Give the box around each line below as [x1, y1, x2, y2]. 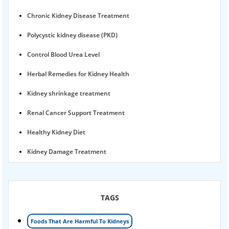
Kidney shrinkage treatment [27, 88, 110, 98]
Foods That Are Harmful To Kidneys [31, 217, 129, 225]
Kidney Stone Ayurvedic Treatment [27, 205, 129, 214]
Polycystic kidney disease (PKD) [27, 30, 118, 39]
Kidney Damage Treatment [27, 147, 106, 156]
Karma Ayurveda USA [27, 186, 89, 195]
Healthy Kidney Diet [27, 127, 85, 136]
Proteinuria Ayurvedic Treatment [27, 166, 124, 175]
